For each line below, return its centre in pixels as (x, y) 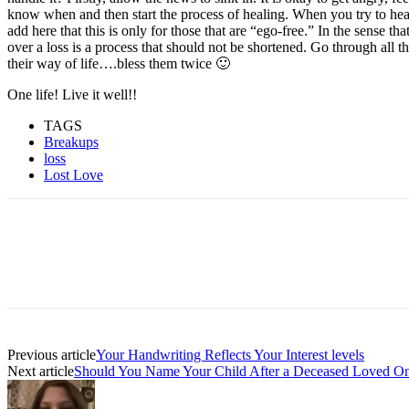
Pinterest (278, 283)
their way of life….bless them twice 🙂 (119, 63)
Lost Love (73, 174)
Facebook (72, 283)
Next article (41, 371)
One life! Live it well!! (72, 94)
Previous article (52, 354)
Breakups (71, 142)
